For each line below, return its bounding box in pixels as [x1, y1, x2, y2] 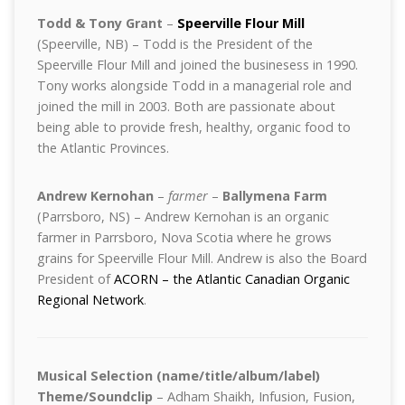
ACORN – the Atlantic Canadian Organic [113, 270, 350, 287]
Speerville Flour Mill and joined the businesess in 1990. [36, 56, 358, 73]
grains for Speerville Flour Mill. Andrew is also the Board [36, 250, 367, 267]
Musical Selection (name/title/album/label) [36, 367, 320, 384]
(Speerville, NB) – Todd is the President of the [36, 35, 313, 52]
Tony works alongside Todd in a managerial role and [36, 77, 352, 94]
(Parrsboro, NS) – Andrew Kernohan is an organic [36, 208, 329, 225]
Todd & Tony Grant [36, 14, 163, 32]
